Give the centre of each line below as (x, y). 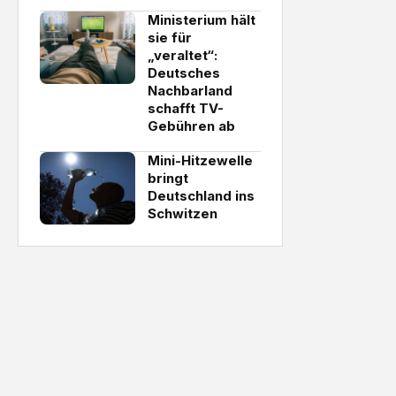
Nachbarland (190, 91)
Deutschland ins (201, 196)
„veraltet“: (183, 55)
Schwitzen (183, 213)
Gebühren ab (191, 126)
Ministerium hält (202, 20)
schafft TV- (186, 108)
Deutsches (184, 73)
